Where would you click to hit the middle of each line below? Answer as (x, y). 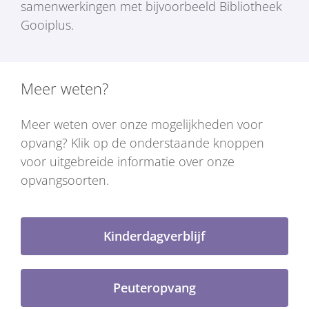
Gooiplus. (47, 24)
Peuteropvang (154, 287)
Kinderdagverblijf (154, 236)
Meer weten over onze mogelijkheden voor (141, 124)
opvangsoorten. (64, 180)
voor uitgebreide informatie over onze (127, 161)
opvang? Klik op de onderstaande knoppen (142, 142)
